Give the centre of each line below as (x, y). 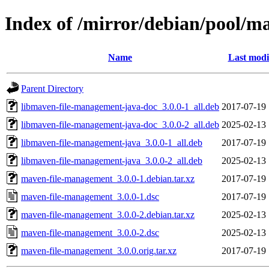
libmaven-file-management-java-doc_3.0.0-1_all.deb (120, 106)
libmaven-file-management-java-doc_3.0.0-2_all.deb (120, 124)
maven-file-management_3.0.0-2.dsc (90, 232)
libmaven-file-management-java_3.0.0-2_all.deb (112, 160)
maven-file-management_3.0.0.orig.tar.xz (99, 250)
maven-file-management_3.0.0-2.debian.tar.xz (108, 214)
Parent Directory (52, 88)
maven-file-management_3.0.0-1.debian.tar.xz (108, 178)
